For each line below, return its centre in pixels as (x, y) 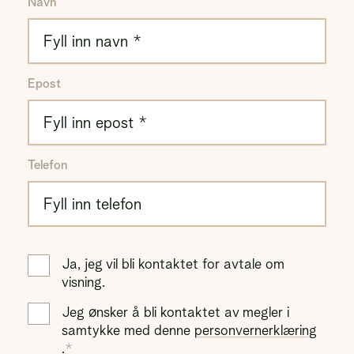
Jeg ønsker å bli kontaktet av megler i (175, 312)
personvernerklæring (256, 330)
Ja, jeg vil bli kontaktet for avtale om (173, 264)
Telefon (47, 165)
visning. (83, 282)
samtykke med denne (126, 330)
